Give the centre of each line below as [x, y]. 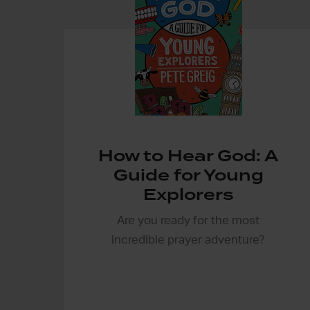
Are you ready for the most [188, 220]
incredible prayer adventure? [188, 239]
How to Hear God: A [188, 155]
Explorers [188, 194]
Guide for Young [188, 175]
